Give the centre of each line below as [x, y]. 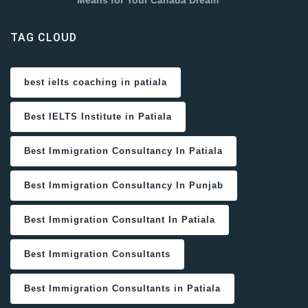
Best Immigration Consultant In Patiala [120, 220]
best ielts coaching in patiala [96, 82]
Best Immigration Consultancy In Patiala [123, 151]
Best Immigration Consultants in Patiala [122, 289]
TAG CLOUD [44, 38]
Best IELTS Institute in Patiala [98, 117]
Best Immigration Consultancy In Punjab [124, 186]
